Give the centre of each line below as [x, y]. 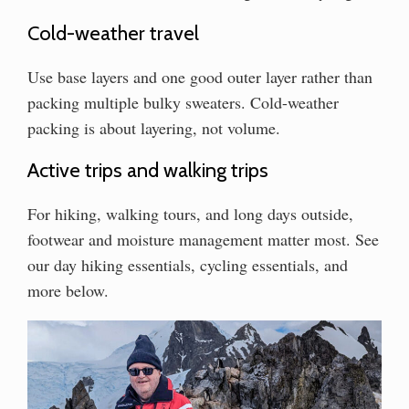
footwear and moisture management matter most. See [203, 239]
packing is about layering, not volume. [154, 127]
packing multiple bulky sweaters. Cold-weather [183, 102]
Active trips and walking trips [148, 170]
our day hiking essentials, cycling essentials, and [188, 264]
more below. [68, 290]
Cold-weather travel [113, 33]
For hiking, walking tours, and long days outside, [190, 213]
